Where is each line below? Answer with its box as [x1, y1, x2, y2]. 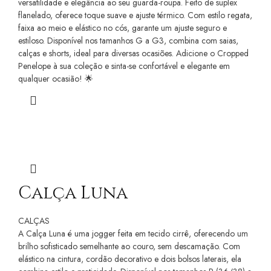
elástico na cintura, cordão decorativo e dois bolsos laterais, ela [18, 252, 241, 265]
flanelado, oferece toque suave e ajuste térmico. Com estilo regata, [18, 8, 252, 21]
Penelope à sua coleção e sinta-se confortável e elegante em [18, 59, 230, 72]
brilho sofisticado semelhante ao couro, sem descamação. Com [18, 240, 240, 252]
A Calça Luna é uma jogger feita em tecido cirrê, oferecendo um [18, 227, 248, 240]
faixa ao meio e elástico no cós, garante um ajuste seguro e [18, 21, 227, 34]
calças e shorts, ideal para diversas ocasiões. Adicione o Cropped [18, 47, 249, 59]
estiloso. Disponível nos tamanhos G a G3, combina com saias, [18, 34, 238, 47]
